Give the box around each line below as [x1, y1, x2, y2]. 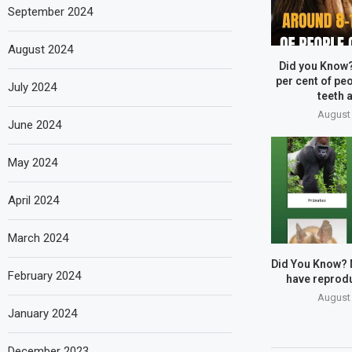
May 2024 [8, 155, 57, 170]
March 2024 [8, 230, 68, 245]
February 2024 [8, 268, 81, 283]
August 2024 [8, 42, 73, 57]
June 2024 [8, 117, 61, 132]
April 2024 [8, 192, 59, 207]
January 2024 [8, 306, 77, 321]
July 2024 [8, 79, 57, 94]
